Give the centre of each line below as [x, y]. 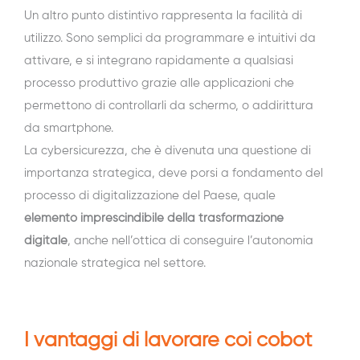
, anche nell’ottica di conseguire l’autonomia [190, 241]
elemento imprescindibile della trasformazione [154, 219]
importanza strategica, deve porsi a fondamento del [174, 174]
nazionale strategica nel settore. [115, 264]
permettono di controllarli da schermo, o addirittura [169, 106]
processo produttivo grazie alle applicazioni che [159, 84]
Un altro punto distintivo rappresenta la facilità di [163, 16]
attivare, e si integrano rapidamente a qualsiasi [159, 61]
